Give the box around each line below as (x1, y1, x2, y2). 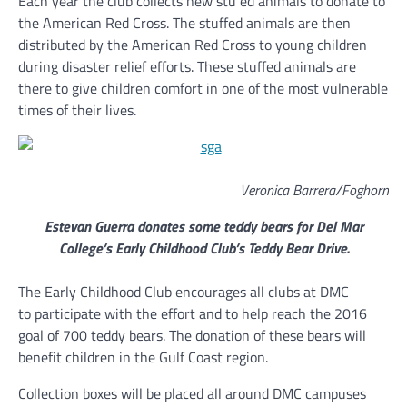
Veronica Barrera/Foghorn (240, 179, 389, 201)
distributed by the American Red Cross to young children (18, 34, 367, 55)
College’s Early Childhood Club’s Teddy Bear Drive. (58, 237, 349, 259)
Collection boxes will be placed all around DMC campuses (18, 382, 366, 404)
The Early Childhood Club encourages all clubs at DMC (18, 281, 349, 303)
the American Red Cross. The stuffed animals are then (18, 12, 351, 34)
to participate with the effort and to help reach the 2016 (18, 303, 367, 324)
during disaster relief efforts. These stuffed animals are (18, 55, 356, 77)
